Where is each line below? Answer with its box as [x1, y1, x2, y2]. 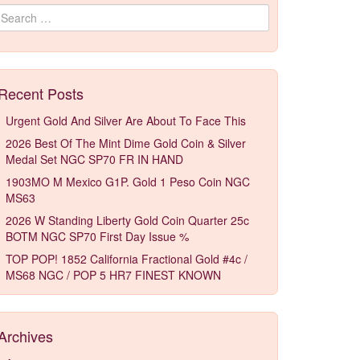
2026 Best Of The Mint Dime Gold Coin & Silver [6, 135, 246, 151]
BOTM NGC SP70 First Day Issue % [6, 228, 189, 244]
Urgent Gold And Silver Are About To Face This [6, 112, 246, 129]
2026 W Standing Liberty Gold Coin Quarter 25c [6, 212, 249, 228]
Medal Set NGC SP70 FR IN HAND [6, 151, 183, 167]
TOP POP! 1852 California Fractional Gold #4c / [6, 251, 247, 267]
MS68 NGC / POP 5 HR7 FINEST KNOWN [6, 267, 221, 283]
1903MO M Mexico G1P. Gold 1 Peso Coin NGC [6, 174, 250, 190]
